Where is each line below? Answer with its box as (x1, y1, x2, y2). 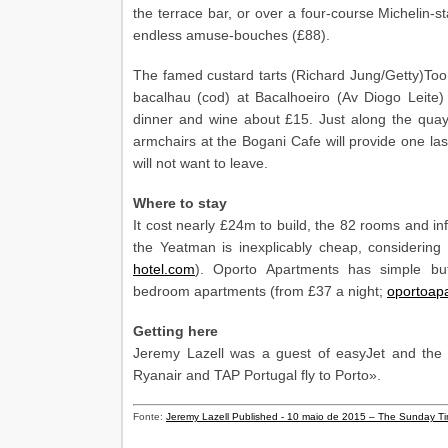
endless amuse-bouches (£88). (133, 27, 330, 43)
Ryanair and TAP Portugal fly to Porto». (133, 367, 381, 383)
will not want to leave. (133, 155, 268, 171)
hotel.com (133, 261, 195, 277)
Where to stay (133, 195, 227, 211)
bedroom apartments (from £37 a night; (133, 283, 387, 299)
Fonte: (133, 411, 166, 422)
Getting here (133, 323, 218, 339)
